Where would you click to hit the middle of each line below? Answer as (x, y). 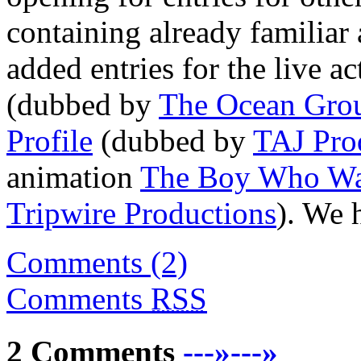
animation (73, 176)
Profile (50, 140)
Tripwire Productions (141, 213)
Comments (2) (97, 262)
